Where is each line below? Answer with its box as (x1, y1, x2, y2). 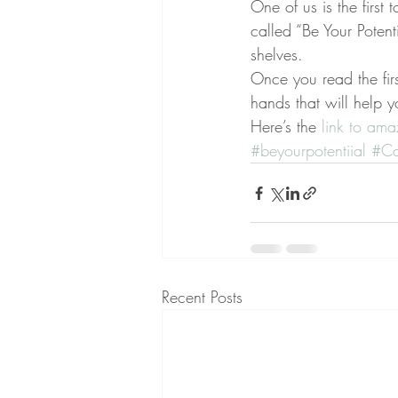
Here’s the (251, 115, 322, 137)
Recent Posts (162, 286, 243, 307)
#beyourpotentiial (251, 139, 366, 161)
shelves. (251, 44, 303, 65)
